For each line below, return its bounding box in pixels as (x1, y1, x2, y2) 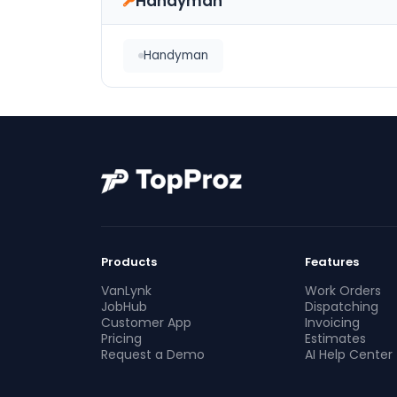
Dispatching (304, 298, 378, 315)
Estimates (304, 330, 366, 347)
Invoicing (304, 314, 360, 331)
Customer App (101, 314, 191, 331)
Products (101, 253, 157, 270)
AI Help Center (304, 346, 393, 363)
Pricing (101, 330, 142, 347)
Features (304, 253, 359, 270)
